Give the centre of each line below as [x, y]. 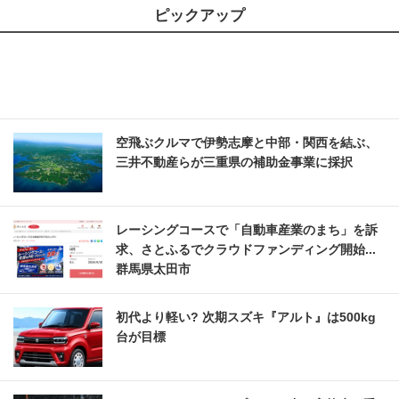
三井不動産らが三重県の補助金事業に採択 [234, 163]
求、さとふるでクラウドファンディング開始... [246, 250]
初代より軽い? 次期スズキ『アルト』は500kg [246, 318]
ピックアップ [199, 16]
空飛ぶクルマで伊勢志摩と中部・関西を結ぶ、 [247, 143]
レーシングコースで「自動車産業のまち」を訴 [247, 230]
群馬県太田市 [153, 269]
